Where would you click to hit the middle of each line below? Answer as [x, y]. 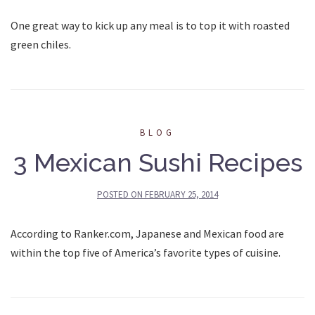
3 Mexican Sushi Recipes [157, 162]
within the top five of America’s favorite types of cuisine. [146, 252]
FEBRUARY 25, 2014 [181, 194]
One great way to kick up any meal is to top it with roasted [150, 25]
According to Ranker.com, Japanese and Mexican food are [147, 233]
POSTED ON [121, 194]
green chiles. [41, 44]
